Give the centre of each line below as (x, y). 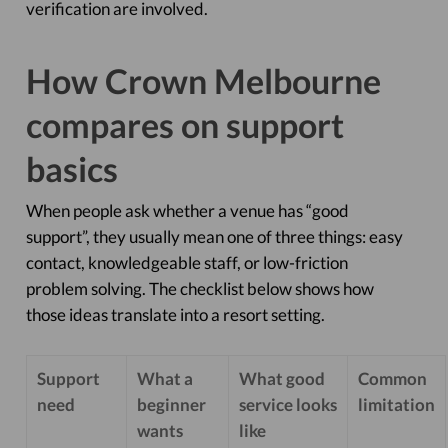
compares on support (184, 124)
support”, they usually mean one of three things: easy (214, 236)
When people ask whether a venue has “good (187, 210)
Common (392, 378)
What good (281, 378)
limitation (396, 404)
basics (71, 168)
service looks (287, 404)
